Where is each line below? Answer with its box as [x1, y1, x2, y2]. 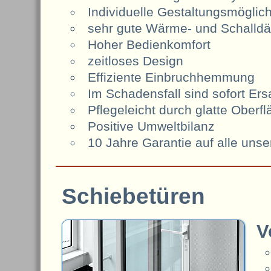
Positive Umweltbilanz [88, 119, 215, 133]
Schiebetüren [62, 183, 206, 209]
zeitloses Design [88, 53, 183, 68]
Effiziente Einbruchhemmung [88, 70, 255, 84]
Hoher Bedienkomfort [88, 37, 211, 51]
